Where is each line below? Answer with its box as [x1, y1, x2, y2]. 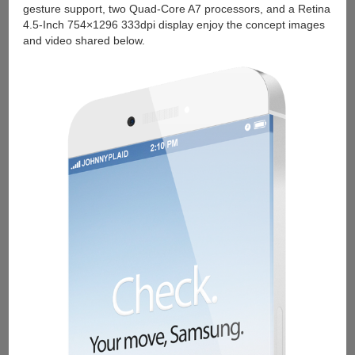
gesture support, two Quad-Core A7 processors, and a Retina [22, 2, 330, 15]
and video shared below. [22, 33, 145, 47]
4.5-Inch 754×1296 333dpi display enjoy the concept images [22, 17, 325, 31]
